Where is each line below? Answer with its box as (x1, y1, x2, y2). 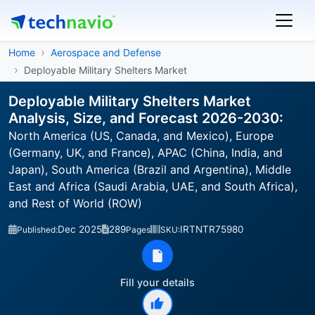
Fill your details (120, 276, 195, 288)
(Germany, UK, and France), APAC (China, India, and (8, 146, 283, 160)
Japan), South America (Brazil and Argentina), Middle (8, 162, 291, 176)
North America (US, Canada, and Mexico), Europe (8, 129, 274, 143)
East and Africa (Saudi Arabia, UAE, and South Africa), (8, 179, 297, 193)
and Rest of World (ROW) (8, 196, 142, 210)
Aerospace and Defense (51, 46, 161, 58)
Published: (17, 224, 58, 235)
